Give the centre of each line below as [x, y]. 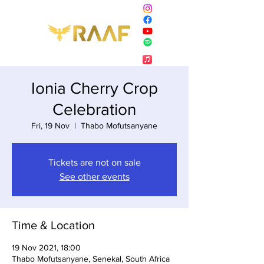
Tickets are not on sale [94, 162]
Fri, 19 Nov [50, 125]
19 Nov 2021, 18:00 [46, 247]
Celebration [94, 109]
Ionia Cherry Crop [94, 88]
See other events [94, 176]
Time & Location [53, 225]
